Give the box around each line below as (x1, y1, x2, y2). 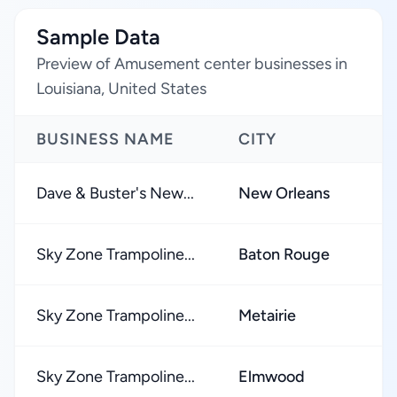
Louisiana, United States (36, 79, 206, 98)
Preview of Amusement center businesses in (36, 54, 347, 74)
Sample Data (36, 24, 160, 50)
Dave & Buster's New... (36, 183, 194, 203)
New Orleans (238, 183, 330, 203)
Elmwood (238, 367, 305, 386)
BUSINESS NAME (36, 129, 175, 149)
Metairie (238, 306, 296, 325)
